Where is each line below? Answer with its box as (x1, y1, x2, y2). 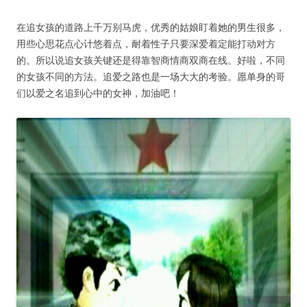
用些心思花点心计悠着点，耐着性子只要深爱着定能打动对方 (16, 37, 275, 51)
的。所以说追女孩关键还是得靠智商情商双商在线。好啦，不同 (16, 53, 285, 67)
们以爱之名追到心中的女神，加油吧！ (16, 86, 180, 100)
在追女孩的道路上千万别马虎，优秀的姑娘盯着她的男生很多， (16, 21, 285, 34)
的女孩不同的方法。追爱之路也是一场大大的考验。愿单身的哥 (16, 70, 285, 84)
